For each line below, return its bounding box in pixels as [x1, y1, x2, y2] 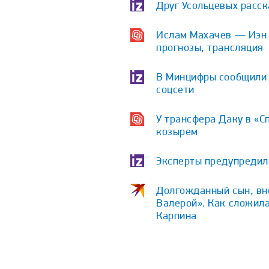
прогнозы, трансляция [156, 40, 264, 53]
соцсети [156, 82, 195, 95]
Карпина [156, 208, 197, 222]
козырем [156, 124, 198, 138]
